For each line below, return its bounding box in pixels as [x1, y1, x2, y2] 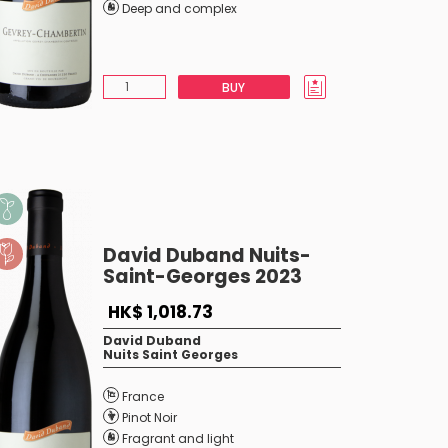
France [121, 388, 164, 405]
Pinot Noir [121, 409, 177, 426]
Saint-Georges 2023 [102, 263, 302, 290]
